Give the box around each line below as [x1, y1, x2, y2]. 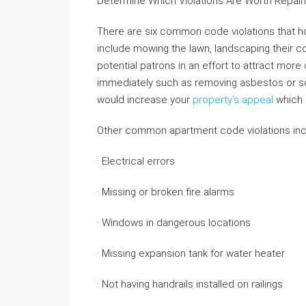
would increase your [97, 94, 193, 106]
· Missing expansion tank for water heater [97, 247, 285, 260]
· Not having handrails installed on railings [97, 278, 283, 290]
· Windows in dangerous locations [97, 217, 251, 229]
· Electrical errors [97, 155, 175, 167]
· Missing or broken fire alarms [97, 186, 234, 198]
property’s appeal [193, 94, 273, 106]
